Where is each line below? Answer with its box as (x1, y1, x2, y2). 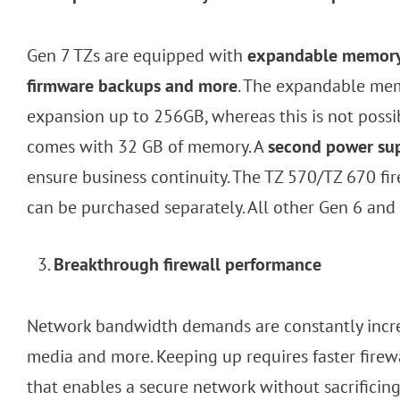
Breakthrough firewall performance (54, 253, 321, 277)
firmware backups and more (27, 74, 237, 98)
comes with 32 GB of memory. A (27, 135, 268, 159)
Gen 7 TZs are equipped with (27, 44, 247, 68)
